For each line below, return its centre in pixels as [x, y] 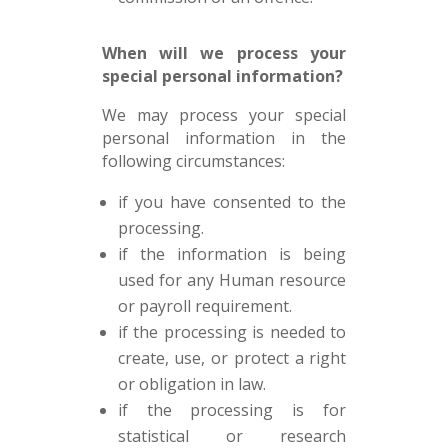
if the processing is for [232, 410]
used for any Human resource [232, 280]
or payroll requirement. [204, 306]
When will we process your [224, 53]
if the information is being [232, 254]
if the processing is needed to [232, 332]
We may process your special [224, 115]
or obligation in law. [191, 384]
